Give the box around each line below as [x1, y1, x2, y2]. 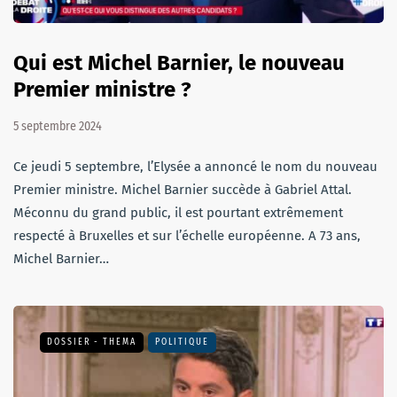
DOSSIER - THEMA [47, 336, 136, 347]
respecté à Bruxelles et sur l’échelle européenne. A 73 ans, [13, 227, 361, 244]
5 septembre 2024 [13, 118, 102, 134]
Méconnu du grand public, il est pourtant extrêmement [13, 204, 343, 221]
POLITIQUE [155, 336, 209, 347]
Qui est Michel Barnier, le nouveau [13, 50, 345, 75]
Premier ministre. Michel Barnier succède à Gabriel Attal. [13, 181, 352, 198]
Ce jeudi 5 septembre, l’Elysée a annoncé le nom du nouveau [13, 158, 378, 175]
